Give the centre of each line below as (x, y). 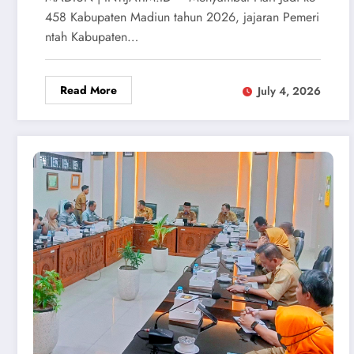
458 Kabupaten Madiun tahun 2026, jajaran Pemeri (182, 17)
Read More (88, 90)
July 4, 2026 (289, 90)
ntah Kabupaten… (92, 37)
